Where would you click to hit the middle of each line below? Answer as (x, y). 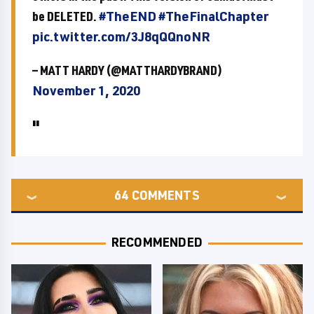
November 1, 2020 (86, 90)
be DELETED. (66, 16)
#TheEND (128, 16)
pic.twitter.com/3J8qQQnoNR (121, 36)
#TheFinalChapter (213, 16)
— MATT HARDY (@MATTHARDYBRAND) (127, 70)
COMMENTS (165, 195)
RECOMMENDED (157, 242)
